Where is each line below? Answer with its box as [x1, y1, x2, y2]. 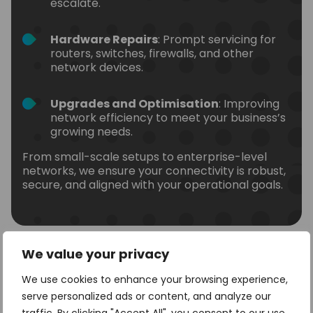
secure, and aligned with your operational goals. [22, 176, 283, 193]
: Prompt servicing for [158, 31, 276, 48]
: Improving [219, 95, 279, 112]
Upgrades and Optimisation [50, 95, 219, 112]
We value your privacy [22, 245, 169, 263]
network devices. [50, 59, 143, 75]
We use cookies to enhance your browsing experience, [22, 272, 288, 286]
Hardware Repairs [50, 31, 158, 48]
